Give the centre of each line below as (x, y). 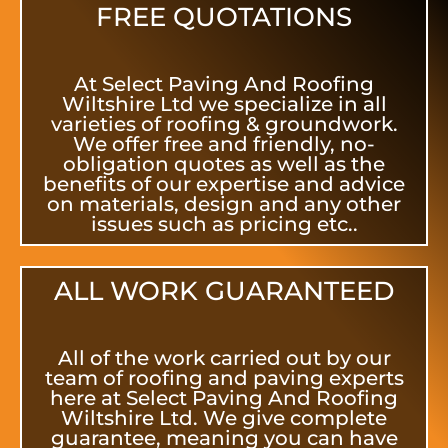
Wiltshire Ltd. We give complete (224, 417)
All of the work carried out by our (224, 357)
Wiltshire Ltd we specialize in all (224, 103)
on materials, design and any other (224, 203)
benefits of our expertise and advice (224, 183)
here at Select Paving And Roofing (224, 397)
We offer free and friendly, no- (224, 143)
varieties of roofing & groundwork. (224, 123)
